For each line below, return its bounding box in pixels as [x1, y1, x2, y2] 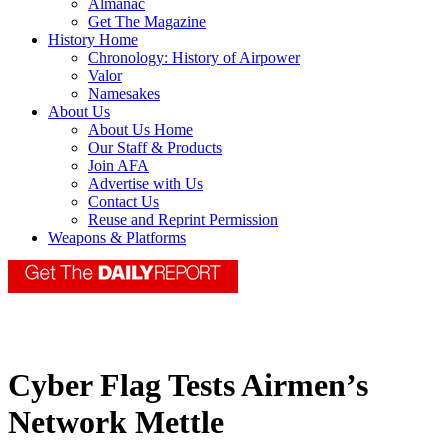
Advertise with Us [88, 175, 203, 193]
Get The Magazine [88, 13, 206, 31]
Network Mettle [8, 404, 224, 441]
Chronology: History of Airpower [88, 49, 300, 67]
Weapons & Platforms [48, 229, 186, 247]
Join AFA [88, 157, 149, 175]
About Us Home [88, 121, 193, 139]
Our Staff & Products [88, 139, 222, 157]
